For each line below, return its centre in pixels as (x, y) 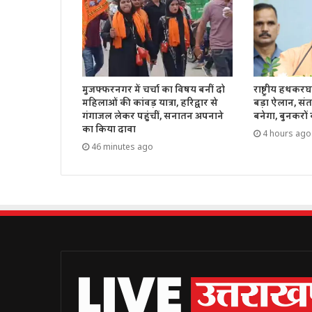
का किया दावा (109, 130)
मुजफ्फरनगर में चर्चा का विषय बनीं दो (154, 90)
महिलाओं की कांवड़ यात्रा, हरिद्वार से (150, 103)
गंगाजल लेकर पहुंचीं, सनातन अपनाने (153, 117)
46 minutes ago (122, 147)
